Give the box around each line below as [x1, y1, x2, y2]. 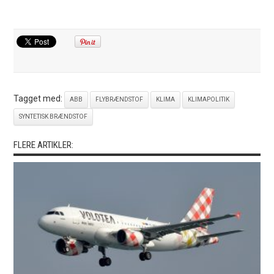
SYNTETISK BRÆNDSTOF [19, 113, 88, 120]
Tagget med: [13, 93, 65, 103]
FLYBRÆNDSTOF [95, 95, 144, 103]
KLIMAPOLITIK [188, 95, 230, 103]
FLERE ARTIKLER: [13, 139, 74, 150]
